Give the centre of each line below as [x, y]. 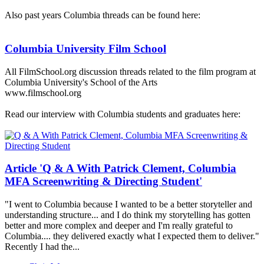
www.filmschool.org [43, 93]
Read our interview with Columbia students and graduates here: [123, 114]
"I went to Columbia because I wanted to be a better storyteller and [128, 204]
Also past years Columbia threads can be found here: [103, 15]
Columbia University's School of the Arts [81, 82]
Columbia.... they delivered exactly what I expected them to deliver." [132, 236]
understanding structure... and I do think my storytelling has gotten [128, 215]
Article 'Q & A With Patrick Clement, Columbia [121, 169]
